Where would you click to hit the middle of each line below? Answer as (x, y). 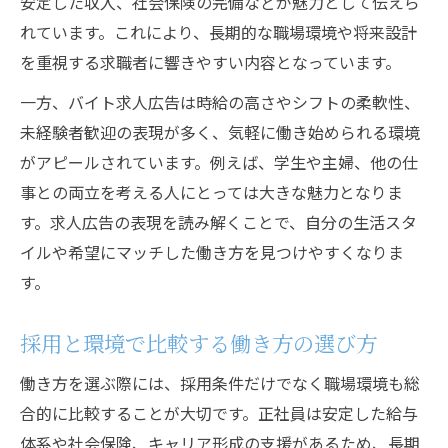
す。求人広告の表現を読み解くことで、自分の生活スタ (218, 222)
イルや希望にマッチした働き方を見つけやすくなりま (212, 252)
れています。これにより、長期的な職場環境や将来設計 (218, 32)
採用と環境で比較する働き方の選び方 (198, 342)
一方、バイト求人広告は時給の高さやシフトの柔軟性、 (220, 102)
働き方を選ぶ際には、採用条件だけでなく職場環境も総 (220, 383)
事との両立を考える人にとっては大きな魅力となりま (211, 192)
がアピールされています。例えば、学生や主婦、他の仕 (219, 162)
